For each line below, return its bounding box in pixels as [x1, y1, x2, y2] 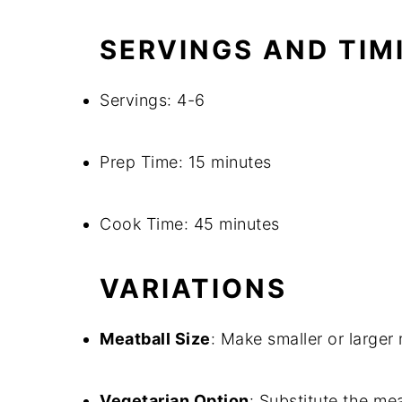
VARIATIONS [100, 273, 287, 304]
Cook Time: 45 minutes [100, 214, 280, 233]
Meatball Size [100, 329, 211, 348]
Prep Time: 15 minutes [100, 153, 272, 171]
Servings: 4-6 [100, 91, 205, 109]
